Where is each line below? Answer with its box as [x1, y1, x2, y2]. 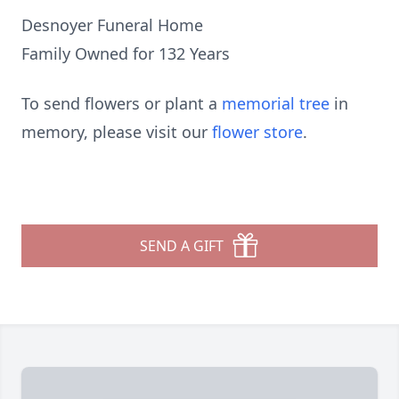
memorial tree [222, 93, 330, 114]
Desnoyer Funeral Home [21, 14, 203, 36]
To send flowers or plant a [21, 93, 222, 114]
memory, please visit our [21, 121, 212, 142]
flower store [212, 121, 303, 142]
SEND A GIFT [140, 236, 224, 256]
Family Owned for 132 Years [21, 43, 230, 64]
